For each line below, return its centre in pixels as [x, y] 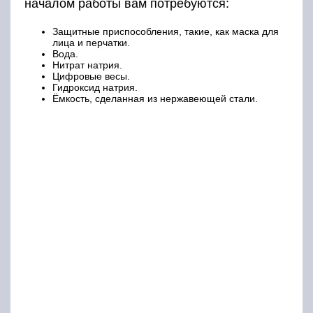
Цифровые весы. [91, 76]
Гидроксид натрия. [95, 87]
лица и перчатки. [91, 43]
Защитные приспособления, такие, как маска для [166, 31]
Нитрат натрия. [87, 65]
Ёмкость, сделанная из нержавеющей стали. [155, 99]
